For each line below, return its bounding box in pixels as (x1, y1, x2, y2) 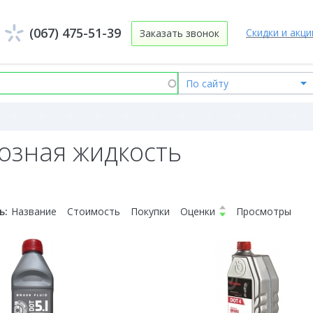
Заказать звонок (140, 27, 219, 40)
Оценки (180, 205, 215, 218)
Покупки (131, 205, 170, 218)
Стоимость (67, 205, 120, 218)
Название (11, 205, 57, 218)
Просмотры (236, 205, 291, 218)
